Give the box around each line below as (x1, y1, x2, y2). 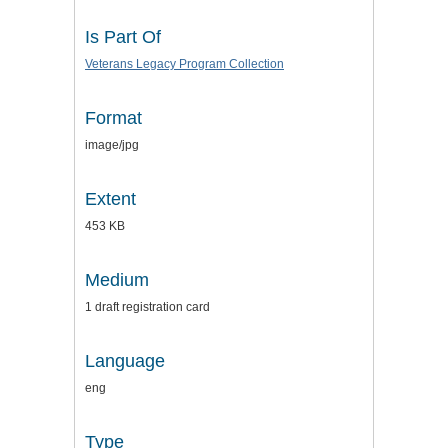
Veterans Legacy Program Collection (85, 57, 284, 72)
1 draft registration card (85, 300, 210, 315)
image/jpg (85, 138, 139, 153)
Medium (85, 270, 149, 291)
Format (85, 108, 142, 129)
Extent (85, 189, 136, 210)
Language (85, 351, 165, 372)
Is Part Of (85, 27, 161, 48)
